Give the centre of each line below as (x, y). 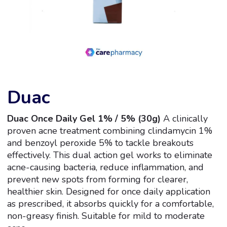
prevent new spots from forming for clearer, (97, 179)
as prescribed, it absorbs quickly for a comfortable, (110, 203)
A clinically (184, 118)
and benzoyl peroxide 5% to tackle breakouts (100, 143)
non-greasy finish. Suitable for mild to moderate (106, 216)
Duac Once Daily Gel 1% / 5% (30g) (84, 118)
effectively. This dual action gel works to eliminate (109, 155)
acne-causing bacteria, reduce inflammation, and (105, 167)
